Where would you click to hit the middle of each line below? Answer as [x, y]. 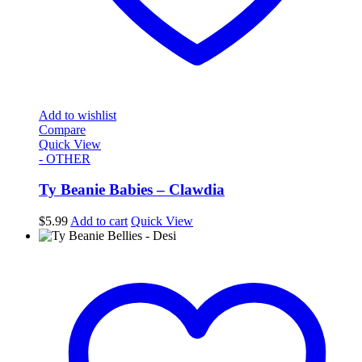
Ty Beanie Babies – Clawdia [132, 190]
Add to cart [99, 221]
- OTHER [65, 158]
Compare [62, 129]
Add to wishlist [78, 115]
